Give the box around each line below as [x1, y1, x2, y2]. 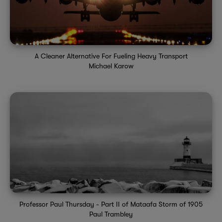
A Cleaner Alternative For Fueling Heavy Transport [34, 52, 188, 60]
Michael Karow [89, 61, 133, 70]
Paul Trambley [89, 210, 133, 218]
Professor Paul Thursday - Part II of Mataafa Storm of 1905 [19, 200, 203, 208]
